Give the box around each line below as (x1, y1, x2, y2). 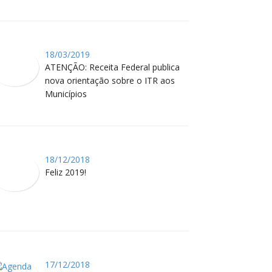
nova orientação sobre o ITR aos (45, 74, 175, 86)
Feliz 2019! (45, 166, 87, 178)
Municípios (45, 87, 87, 100)
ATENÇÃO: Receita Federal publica (45, 61, 180, 73)
